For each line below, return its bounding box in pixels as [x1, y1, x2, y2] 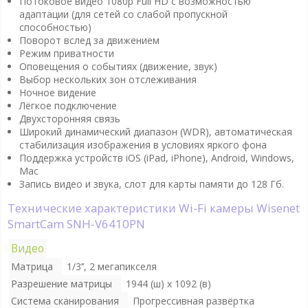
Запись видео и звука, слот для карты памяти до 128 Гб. [19, 177, 284, 191]
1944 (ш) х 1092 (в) [125, 276, 211, 290]
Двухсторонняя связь [19, 112, 120, 126]
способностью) [19, 21, 91, 34]
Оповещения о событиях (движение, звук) [19, 60, 217, 74]
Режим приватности [19, 47, 114, 60]
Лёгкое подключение [19, 99, 117, 113]
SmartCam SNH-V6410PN [7, 216, 145, 232]
